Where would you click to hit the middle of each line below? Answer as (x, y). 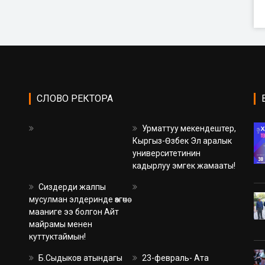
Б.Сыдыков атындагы (80, 258)
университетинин (167, 153)
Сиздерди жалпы (71, 187)
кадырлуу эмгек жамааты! (184, 165)
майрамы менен (61, 224)
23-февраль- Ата (174, 258)
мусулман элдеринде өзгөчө (78, 199)
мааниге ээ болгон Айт (74, 211)
